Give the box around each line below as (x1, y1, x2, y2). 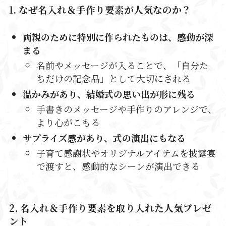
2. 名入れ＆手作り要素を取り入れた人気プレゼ (9, 200, 211, 214)
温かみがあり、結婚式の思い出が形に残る (22, 87, 195, 100)
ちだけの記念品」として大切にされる (36, 72, 191, 85)
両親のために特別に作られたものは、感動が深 (22, 30, 213, 43)
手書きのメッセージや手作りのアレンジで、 (36, 102, 217, 116)
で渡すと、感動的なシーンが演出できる (36, 159, 200, 173)
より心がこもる (36, 116, 100, 129)
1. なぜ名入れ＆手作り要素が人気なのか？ (9, 2, 191, 16)
